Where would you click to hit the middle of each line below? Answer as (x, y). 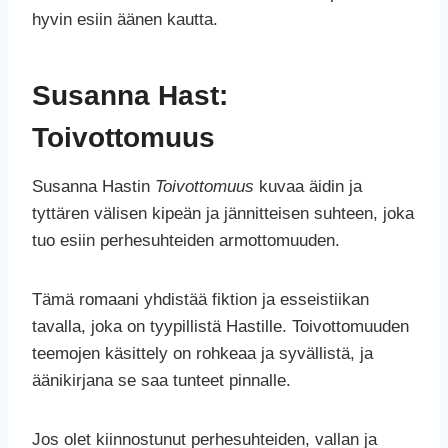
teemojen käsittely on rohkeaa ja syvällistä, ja (202, 354)
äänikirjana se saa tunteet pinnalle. (161, 381)
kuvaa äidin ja (308, 187)
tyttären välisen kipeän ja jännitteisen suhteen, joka (223, 214)
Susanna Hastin (93, 187)
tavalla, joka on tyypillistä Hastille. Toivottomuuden (220, 327)
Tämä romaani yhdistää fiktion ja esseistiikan (200, 300)
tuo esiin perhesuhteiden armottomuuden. (186, 241)
